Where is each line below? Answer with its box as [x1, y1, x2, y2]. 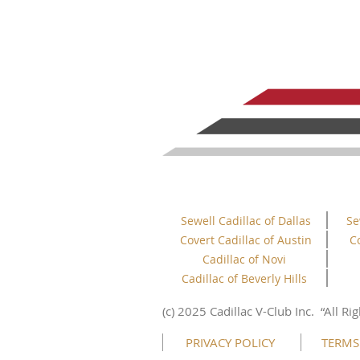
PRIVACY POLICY [186, 334, 275, 350]
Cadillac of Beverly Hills [182, 271, 307, 286]
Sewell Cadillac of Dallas [181, 213, 311, 228]
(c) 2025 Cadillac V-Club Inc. [162, 303, 317, 319]
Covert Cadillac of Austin [180, 232, 312, 247]
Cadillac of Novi [202, 252, 286, 267]
